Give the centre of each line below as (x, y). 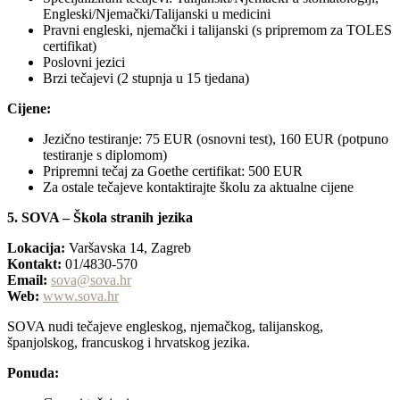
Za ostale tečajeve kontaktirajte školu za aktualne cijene (198, 187)
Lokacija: (36, 248)
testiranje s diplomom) (105, 155)
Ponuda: (33, 373)
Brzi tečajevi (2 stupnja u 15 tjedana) (146, 79)
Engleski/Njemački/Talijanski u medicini (157, 14)
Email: (27, 280)
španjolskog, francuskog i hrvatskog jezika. (129, 343)
